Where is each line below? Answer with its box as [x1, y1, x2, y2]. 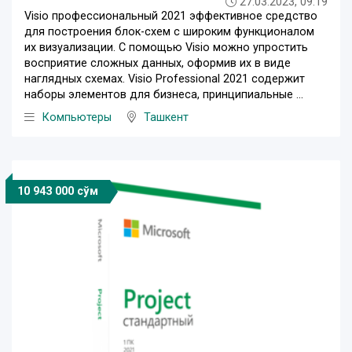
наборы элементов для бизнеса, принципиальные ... [24, 87, 303, 101]
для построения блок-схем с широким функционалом [24, 24, 314, 38]
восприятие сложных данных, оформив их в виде [24, 56, 291, 70]
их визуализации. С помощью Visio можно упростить [24, 40, 308, 54]
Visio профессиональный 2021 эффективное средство [24, 9, 317, 23]
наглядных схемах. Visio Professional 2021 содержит [24, 71, 305, 86]
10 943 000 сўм [17, 184, 98, 198]
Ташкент [144, 110, 189, 124]
